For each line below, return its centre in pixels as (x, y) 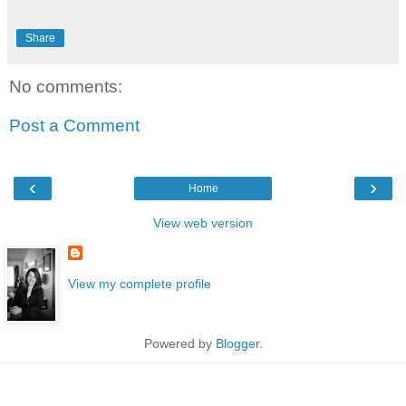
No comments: (66, 86)
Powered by (179, 343)
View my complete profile (139, 283)
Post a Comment (74, 126)
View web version (203, 222)
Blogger (237, 343)
